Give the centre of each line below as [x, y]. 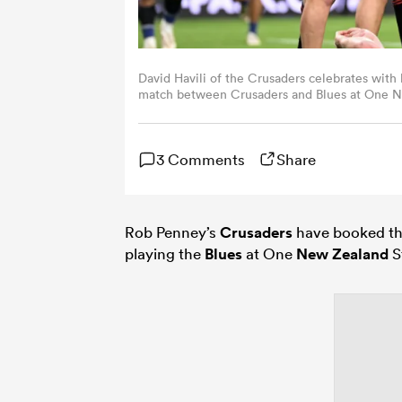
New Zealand [342, 253]
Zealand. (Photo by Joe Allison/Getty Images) [268, 110]
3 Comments [201, 159]
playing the [165, 253]
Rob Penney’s [172, 232]
